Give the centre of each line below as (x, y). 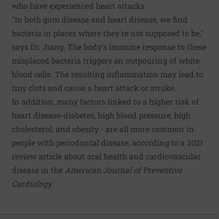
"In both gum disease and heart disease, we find (100, 19)
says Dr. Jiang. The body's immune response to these (109, 46)
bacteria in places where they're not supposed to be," (108, 33)
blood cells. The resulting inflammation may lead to (108, 74)
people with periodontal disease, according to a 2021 (108, 142)
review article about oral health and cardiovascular (106, 156)
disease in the (38, 170)
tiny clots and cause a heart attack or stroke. (94, 88)
